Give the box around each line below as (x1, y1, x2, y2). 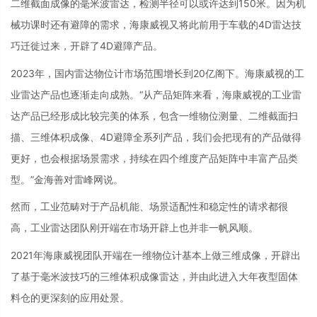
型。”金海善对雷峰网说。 (11, 173, 123, 185)
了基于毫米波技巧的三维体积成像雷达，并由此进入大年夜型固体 (11, 270, 298, 282)
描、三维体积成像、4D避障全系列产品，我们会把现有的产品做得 (11, 130, 301, 143)
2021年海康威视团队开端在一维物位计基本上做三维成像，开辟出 (11, 248, 301, 261)
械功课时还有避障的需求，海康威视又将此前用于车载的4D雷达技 (11, 18, 301, 30)
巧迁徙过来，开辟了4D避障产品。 (11, 40, 163, 52)
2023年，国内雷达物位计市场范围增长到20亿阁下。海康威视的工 (11, 67, 304, 79)
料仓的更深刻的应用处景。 (11, 291, 129, 304)
